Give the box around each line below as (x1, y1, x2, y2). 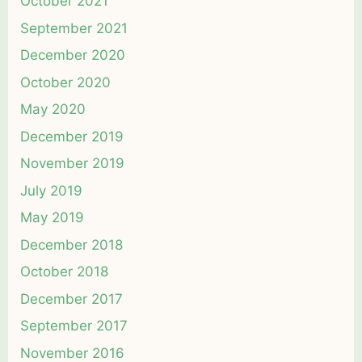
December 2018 (20, 236, 123, 253)
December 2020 (20, 47, 125, 63)
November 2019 (20, 155, 124, 171)
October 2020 (20, 74, 111, 90)
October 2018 (20, 263, 108, 280)
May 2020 (20, 101, 86, 117)
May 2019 (20, 209, 84, 225)
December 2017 (20, 290, 123, 307)
